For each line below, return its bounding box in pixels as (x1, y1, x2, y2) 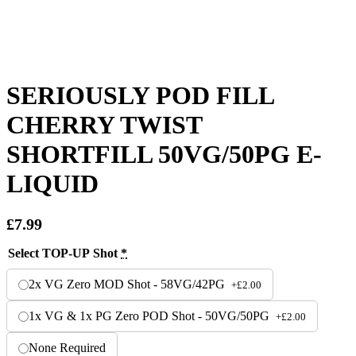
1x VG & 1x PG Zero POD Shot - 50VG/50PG (29, 309, 273, 323)
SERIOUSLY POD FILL (6, 80, 273, 110)
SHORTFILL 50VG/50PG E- (6, 139, 322, 168)
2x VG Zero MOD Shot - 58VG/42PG (29, 277, 228, 292)
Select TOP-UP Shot (8, 246, 121, 261)
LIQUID (6, 168, 99, 198)
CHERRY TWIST (6, 110, 202, 139)
